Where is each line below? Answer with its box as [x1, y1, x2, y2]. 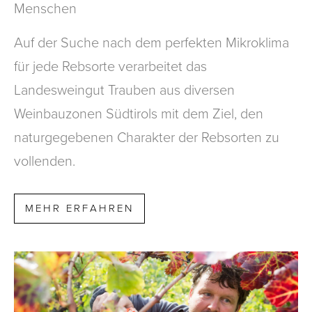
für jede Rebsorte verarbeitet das [14, 56, 207, 77]
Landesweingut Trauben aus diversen [14, 79, 235, 100]
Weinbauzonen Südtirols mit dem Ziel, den [14, 103, 263, 124]
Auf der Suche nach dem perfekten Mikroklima [14, 32, 289, 53]
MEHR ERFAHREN [25, 201, 134, 216]
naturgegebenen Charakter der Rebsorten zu [14, 127, 279, 148]
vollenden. [14, 150, 75, 171]
